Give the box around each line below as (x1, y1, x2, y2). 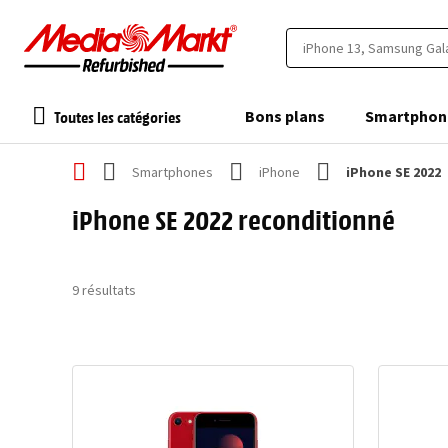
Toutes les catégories (54, 105, 181, 127)
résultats (79, 280, 136, 299)
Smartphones (132, 162, 213, 181)
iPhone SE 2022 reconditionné (72, 202, 395, 236)
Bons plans (245, 106, 325, 126)
